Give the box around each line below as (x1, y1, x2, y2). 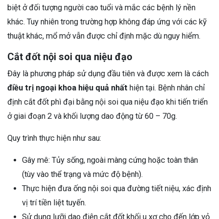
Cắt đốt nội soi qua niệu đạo (7, 51, 132, 63)
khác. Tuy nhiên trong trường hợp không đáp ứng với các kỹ (7, 17, 207, 27)
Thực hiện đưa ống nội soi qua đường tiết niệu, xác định (22, 184, 211, 194)
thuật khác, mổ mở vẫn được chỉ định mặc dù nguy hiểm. (7, 31, 200, 41)
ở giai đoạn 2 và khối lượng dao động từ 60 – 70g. (7, 111, 177, 121)
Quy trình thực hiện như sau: (7, 133, 101, 143)
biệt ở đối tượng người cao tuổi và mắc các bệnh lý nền (7, 3, 196, 13)
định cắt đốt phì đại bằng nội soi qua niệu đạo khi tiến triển (7, 97, 208, 107)
